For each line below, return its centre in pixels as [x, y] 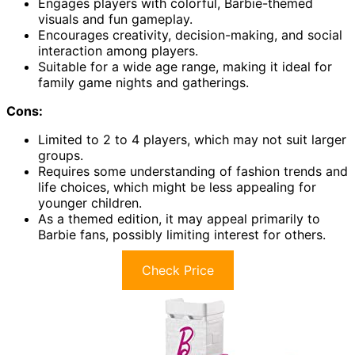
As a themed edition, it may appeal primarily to [179, 219]
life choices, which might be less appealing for [177, 187]
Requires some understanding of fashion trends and [193, 172]
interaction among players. [118, 51]
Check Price [177, 271]
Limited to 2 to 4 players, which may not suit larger [192, 140]
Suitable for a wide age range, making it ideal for [185, 67]
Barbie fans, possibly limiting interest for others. [182, 235]
